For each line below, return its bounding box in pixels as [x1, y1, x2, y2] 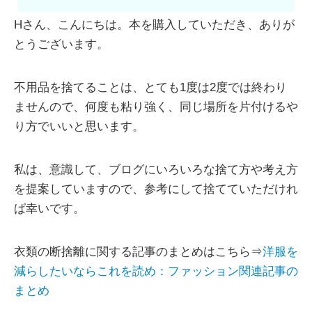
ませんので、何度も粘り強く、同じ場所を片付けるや [14, 100, 298, 114]
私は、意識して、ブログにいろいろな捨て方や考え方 [14, 163, 298, 177]
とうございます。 [14, 38, 109, 52]
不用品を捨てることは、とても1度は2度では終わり [14, 81, 287, 95]
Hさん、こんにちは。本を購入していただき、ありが [14, 18, 295, 32]
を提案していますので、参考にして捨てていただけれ [14, 182, 298, 196]
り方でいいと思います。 [14, 120, 144, 134]
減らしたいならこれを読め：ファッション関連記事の [14, 265, 298, 279]
